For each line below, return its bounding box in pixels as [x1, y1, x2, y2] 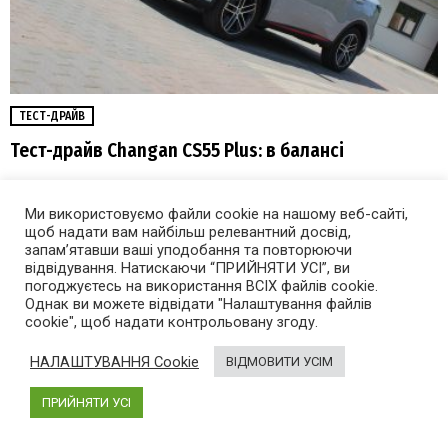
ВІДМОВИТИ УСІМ [226, 354, 333, 369]
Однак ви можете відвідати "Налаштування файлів [25, 295, 372, 313]
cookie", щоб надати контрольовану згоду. [25, 313, 318, 331]
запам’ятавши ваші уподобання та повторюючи [25, 241, 352, 259]
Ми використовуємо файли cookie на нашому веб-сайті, [25, 205, 408, 223]
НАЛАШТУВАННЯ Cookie [30, 352, 199, 371]
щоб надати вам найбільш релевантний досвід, [25, 223, 351, 241]
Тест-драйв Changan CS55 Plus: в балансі [10, 139, 344, 163]
